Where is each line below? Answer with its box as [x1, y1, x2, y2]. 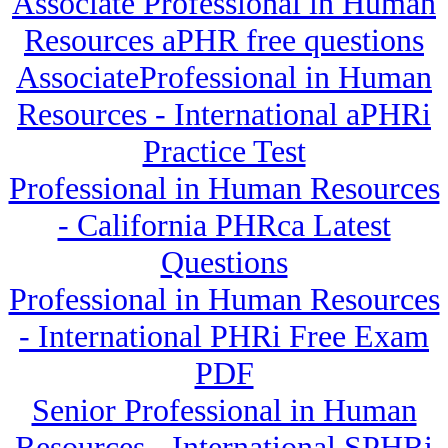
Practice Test [142, 133, 306, 170]
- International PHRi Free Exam [19, 318, 429, 355]
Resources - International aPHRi [17, 96, 431, 133]
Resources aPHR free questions [24, 22, 424, 59]
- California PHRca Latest [57, 207, 391, 244]
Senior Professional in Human [31, 392, 417, 429]
